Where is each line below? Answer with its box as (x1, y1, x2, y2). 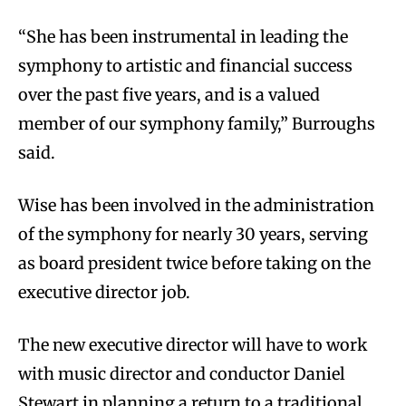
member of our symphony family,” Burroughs (18, 112, 375, 134)
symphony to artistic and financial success (18, 54, 353, 76)
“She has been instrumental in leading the (18, 25, 348, 47)
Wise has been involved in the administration (18, 194, 374, 216)
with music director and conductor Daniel (18, 362, 345, 384)
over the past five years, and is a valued (18, 83, 320, 105)
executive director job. (18, 281, 190, 303)
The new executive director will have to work (18, 333, 367, 355)
